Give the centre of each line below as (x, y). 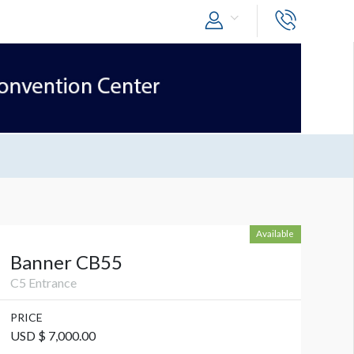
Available (275, 233)
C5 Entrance (43, 283)
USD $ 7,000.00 (53, 336)
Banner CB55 (66, 262)
